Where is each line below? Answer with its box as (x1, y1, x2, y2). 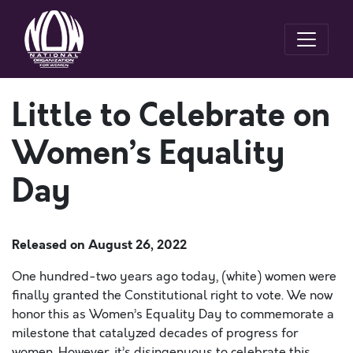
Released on (12, 236, 88, 254)
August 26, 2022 (88, 236, 187, 254)
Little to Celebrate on (12, 94, 330, 138)
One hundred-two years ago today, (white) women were (12, 268, 336, 285)
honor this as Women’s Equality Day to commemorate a (12, 306, 334, 323)
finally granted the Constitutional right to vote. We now (12, 287, 333, 304)
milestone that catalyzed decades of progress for (12, 325, 298, 342)
